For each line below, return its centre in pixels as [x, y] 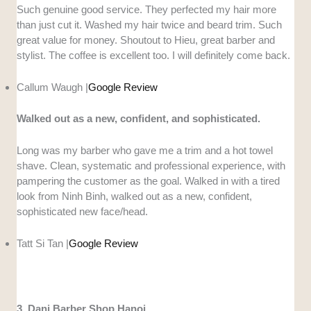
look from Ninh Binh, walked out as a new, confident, [135, 196]
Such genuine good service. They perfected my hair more [147, 10]
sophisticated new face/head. [83, 211]
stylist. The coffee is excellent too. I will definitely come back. [154, 56]
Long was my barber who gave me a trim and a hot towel [145, 150]
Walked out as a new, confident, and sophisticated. [139, 118]
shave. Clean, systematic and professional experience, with [151, 165]
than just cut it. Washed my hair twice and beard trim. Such [150, 25]
